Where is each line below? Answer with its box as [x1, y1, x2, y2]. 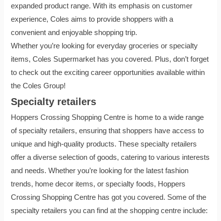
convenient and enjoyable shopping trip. [11, 28, 138, 37]
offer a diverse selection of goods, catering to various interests [11, 153, 210, 161]
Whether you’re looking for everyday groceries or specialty [11, 41, 198, 50]
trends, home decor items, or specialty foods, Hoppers [11, 180, 186, 188]
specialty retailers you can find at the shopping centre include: [11, 206, 208, 215]
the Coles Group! [11, 81, 66, 90]
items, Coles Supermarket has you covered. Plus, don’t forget [11, 55, 209, 63]
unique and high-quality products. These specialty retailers [11, 140, 197, 148]
